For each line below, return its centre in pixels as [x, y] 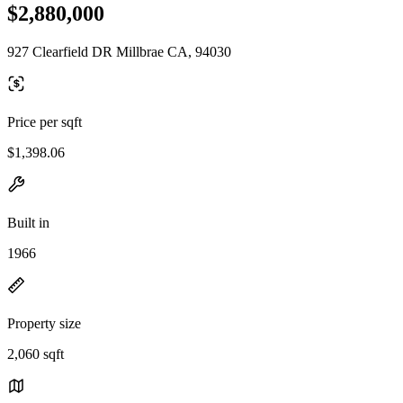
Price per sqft [45, 121]
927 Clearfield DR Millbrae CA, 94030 [119, 51]
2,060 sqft [36, 354]
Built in [28, 222]
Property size [44, 323]
